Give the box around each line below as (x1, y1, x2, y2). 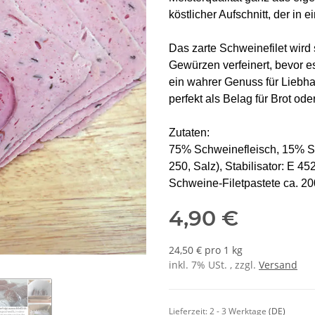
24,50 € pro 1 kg (169, 243, 243, 257)
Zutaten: (169, 127, 210, 139)
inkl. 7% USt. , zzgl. (169, 258, 259, 272)
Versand (259, 258, 297, 272)
